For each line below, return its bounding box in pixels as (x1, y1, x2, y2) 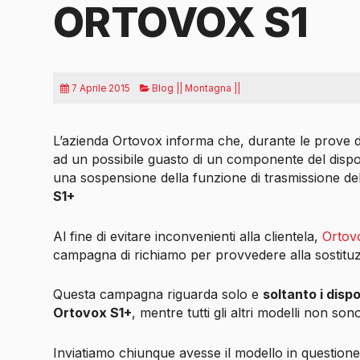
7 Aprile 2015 (71, 82, 130, 94)
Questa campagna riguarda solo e (52, 286, 263, 303)
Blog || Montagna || (149, 82, 240, 94)
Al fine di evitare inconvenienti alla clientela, (52, 227, 322, 244)
